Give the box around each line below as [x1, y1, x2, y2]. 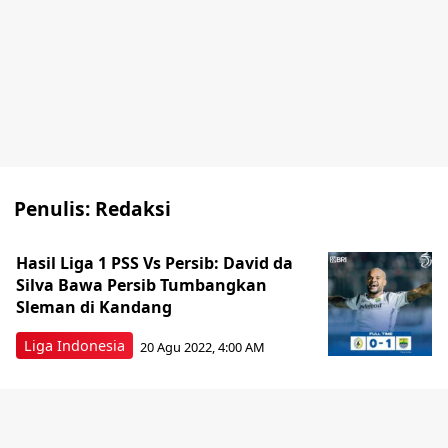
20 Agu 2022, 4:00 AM [140, 337, 265, 356]
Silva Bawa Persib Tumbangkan [16, 274, 267, 296]
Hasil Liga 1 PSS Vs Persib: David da [16, 252, 293, 274]
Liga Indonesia [24, 336, 125, 355]
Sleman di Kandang [16, 296, 172, 318]
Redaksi [95, 195, 171, 222]
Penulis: [14, 195, 95, 222]
